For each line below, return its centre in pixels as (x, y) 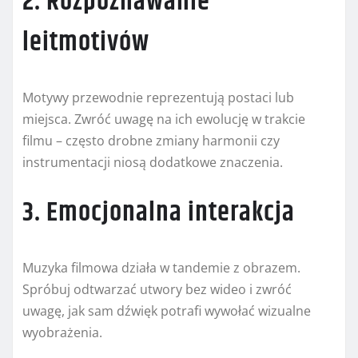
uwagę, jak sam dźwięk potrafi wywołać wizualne (167, 311)
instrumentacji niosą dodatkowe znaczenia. (153, 163)
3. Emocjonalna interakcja (159, 213)
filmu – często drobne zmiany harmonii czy (151, 141)
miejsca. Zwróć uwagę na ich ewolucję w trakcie (164, 119)
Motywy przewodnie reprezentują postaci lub (158, 98)
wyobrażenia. (62, 333)
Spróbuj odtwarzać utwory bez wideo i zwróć (157, 290)
